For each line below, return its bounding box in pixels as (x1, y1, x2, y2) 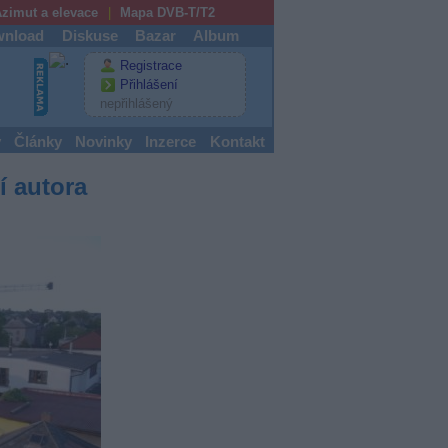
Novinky (75, 134, 133, 150)
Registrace (119, 58, 182, 73)
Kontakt (209, 134, 265, 150)
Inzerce (145, 134, 197, 150)
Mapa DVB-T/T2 (119, 5, 215, 20)
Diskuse (61, 28, 118, 44)
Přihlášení (119, 77, 178, 92)
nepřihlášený (99, 96, 173, 112)
